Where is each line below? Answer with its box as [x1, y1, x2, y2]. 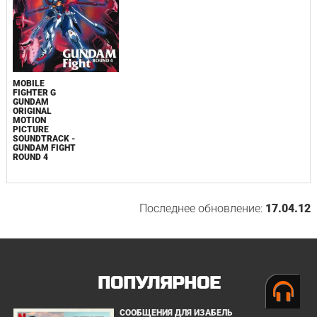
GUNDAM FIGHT [12, 142, 76, 153]
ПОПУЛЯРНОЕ [97, 272, 220, 294]
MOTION [12, 115, 46, 125]
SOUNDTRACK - [12, 133, 75, 144]
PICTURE [12, 124, 49, 134]
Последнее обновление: [139, 201, 266, 215]
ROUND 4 [12, 151, 48, 162]
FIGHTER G [12, 87, 56, 98]
